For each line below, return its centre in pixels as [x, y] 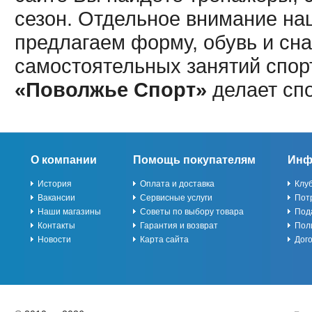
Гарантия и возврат [179, 226]
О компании [63, 160]
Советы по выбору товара [192, 212]
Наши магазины [69, 212]
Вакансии [56, 198]
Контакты [56, 226]
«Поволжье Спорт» [110, 89]
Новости [54, 240]
